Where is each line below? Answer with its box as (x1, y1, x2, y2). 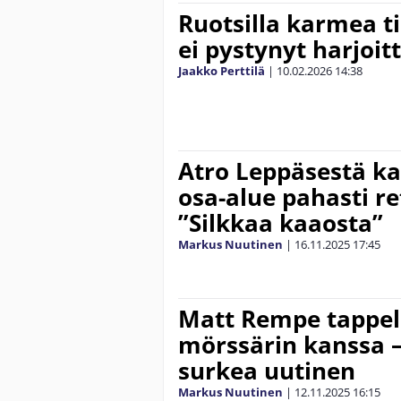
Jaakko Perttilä (178, 63, 265, 79)
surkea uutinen (178, 354, 355, 387)
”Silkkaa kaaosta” (178, 207, 383, 239)
